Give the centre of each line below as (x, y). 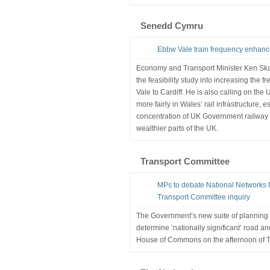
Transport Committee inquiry (203, 197)
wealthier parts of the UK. (177, 128)
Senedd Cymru (171, 25)
